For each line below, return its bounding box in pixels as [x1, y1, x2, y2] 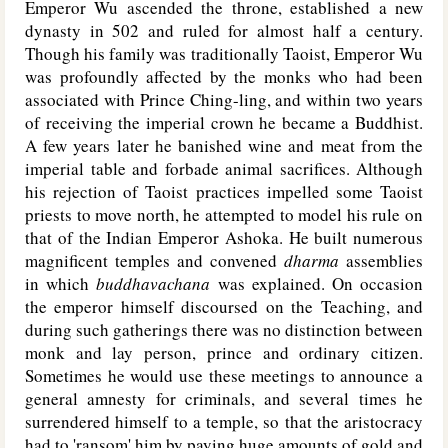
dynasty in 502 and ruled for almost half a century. [25, 19, 423, 42]
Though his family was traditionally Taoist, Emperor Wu [25, 42, 423, 65]
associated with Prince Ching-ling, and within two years [25, 88, 423, 111]
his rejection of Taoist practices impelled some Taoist [25, 180, 423, 203]
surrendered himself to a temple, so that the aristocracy [25, 410, 423, 433]
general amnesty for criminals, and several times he [25, 387, 423, 410]
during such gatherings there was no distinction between [25, 318, 423, 341]
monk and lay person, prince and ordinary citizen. [25, 341, 423, 364]
